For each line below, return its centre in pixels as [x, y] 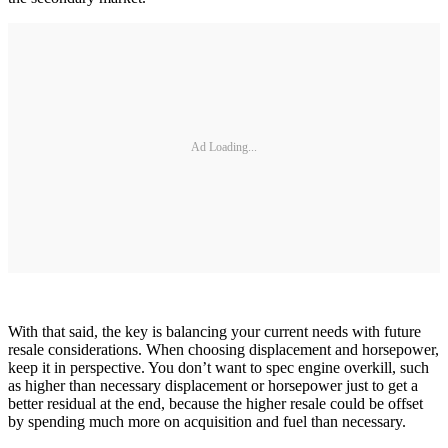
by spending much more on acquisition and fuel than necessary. [207, 421]
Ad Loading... [224, 147]
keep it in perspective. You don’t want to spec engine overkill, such [218, 367]
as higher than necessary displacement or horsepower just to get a [213, 385]
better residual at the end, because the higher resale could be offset [215, 403]
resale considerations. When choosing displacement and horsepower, [223, 349]
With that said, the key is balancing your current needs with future [214, 331]
